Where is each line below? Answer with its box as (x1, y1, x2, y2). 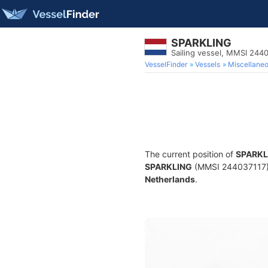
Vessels (195, 60, 220, 69)
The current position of (145, 149, 236, 159)
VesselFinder (145, 60, 187, 69)
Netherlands (145, 174, 195, 184)
